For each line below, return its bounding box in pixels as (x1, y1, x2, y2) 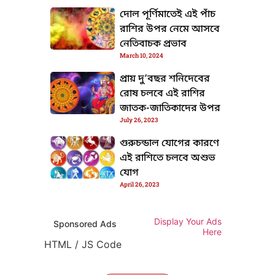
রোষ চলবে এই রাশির (120, 87, 206, 101)
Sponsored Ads (53, 218, 117, 229)
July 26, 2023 (120, 115, 158, 124)
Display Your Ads (154, 215, 222, 227)
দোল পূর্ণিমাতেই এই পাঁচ (120, 7, 216, 21)
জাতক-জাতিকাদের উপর (120, 101, 221, 115)
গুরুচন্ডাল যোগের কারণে (120, 136, 220, 150)
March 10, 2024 (120, 51, 164, 60)
